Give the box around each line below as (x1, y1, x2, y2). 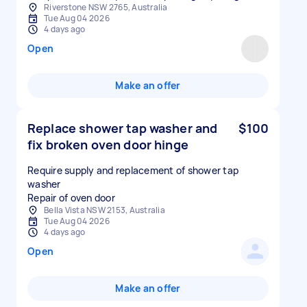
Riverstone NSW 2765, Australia (44, 1, 168, 13)
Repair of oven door (27, 191, 115, 204)
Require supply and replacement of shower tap (27, 164, 238, 177)
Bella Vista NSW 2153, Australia (44, 204, 165, 216)
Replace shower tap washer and (27, 120, 218, 136)
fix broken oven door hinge (27, 136, 188, 153)
